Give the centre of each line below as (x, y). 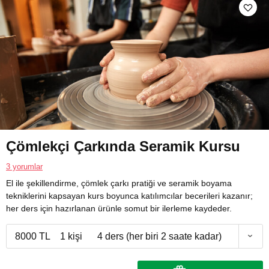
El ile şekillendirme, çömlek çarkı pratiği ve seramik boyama (119, 183)
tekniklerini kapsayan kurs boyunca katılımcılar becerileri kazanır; (129, 195)
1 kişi (71, 236)
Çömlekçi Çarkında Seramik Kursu (123, 146)
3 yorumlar (24, 166)
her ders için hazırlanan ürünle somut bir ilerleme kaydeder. (119, 208)
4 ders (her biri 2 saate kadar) (159, 236)
